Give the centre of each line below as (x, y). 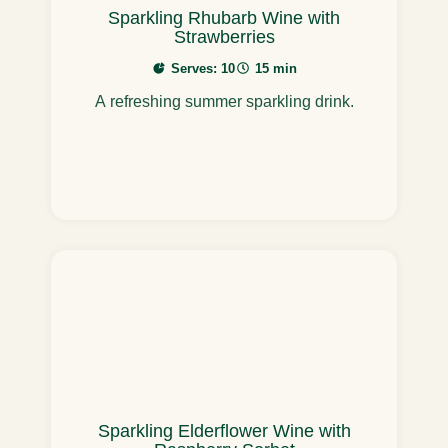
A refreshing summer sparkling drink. (224, 101)
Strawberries (224, 36)
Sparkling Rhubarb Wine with (224, 17)
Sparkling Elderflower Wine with (224, 431)
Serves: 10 (203, 68)
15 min (276, 68)
